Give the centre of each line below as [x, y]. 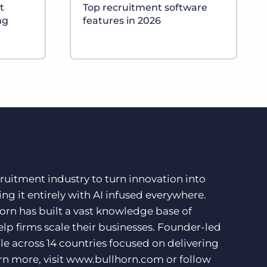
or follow [187, 260]
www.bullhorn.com [115, 260]
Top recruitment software [145, 8]
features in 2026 [122, 21]
